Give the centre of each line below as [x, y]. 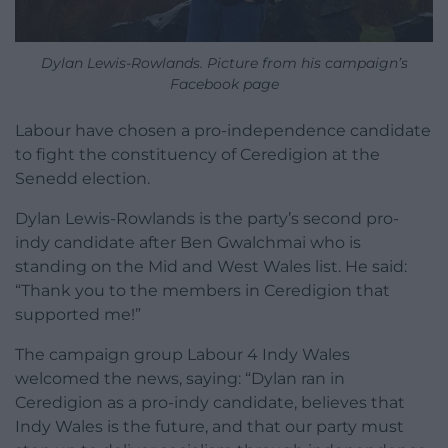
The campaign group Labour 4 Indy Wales [182, 355]
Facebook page [224, 84]
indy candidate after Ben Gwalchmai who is [188, 243]
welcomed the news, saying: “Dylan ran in [180, 379]
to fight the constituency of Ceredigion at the [197, 155]
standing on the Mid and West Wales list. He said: [211, 267]
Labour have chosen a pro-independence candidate [223, 131]
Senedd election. [82, 179]
